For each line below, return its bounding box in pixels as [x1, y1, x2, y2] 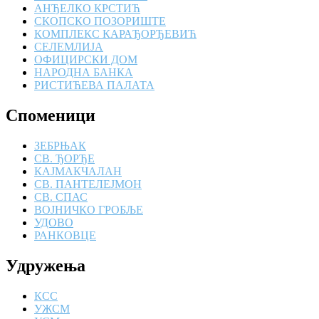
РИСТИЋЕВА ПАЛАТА [34, 79, 155, 91]
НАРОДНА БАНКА [34, 66, 133, 78]
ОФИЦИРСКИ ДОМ [34, 53, 137, 66]
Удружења [6, 256, 85, 275]
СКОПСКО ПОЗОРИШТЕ [34, 15, 166, 27]
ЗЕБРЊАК [34, 139, 86, 152]
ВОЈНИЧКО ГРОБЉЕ [34, 203, 143, 216]
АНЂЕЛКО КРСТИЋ [34, 2, 140, 14]
